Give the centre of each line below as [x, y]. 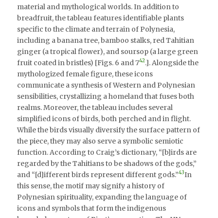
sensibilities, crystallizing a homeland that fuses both [106, 96]
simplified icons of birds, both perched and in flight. [104, 118]
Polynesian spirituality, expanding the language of [102, 197]
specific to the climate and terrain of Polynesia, [96, 29]
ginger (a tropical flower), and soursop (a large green [108, 51]
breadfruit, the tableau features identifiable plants [100, 18]
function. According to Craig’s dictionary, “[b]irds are [107, 152]
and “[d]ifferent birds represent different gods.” [98, 174]
